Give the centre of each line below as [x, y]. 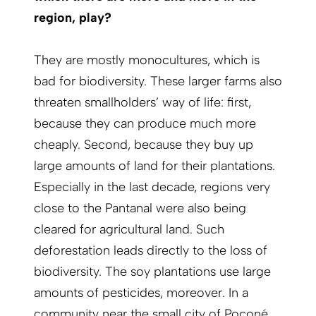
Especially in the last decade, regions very [152, 187]
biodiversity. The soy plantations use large [152, 272]
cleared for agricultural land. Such [129, 230]
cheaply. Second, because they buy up [144, 145]
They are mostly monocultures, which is [147, 60]
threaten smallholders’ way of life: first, [142, 103]
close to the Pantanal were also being [140, 208]
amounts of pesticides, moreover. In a [141, 293]
